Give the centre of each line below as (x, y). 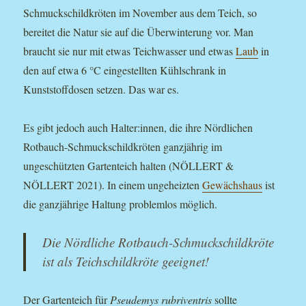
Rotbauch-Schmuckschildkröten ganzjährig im (123, 146)
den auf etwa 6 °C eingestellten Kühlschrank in (125, 70)
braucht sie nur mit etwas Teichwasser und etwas (130, 51)
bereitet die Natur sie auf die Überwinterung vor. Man (139, 31)
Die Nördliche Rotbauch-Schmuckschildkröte (158, 242)
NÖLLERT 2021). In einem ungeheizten (113, 184)
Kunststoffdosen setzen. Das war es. (101, 89)
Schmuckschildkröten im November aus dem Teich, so (140, 12)
